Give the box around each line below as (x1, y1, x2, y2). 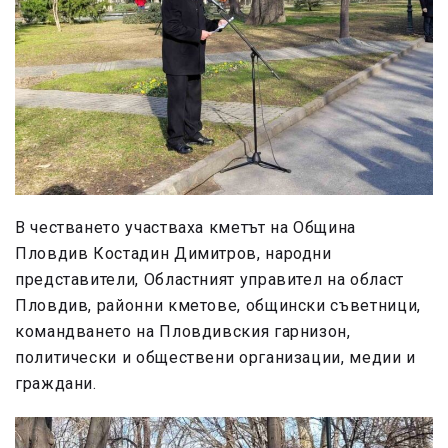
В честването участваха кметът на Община (15, 217, 356, 237)
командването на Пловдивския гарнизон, (15, 321, 351, 341)
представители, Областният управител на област (15, 269, 404, 289)
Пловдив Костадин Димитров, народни (15, 243, 332, 263)
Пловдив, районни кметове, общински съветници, (15, 295, 421, 315)
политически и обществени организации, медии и (15, 347, 416, 367)
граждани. (15, 373, 97, 393)
